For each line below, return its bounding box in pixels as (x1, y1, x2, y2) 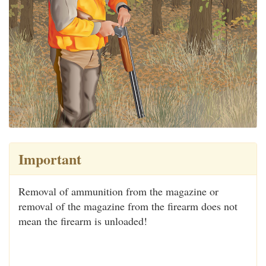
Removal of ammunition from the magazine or (18, 184, 218, 199)
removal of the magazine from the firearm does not (18, 199, 237, 214)
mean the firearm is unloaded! (18, 214, 147, 229)
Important (18, 148, 81, 170)
